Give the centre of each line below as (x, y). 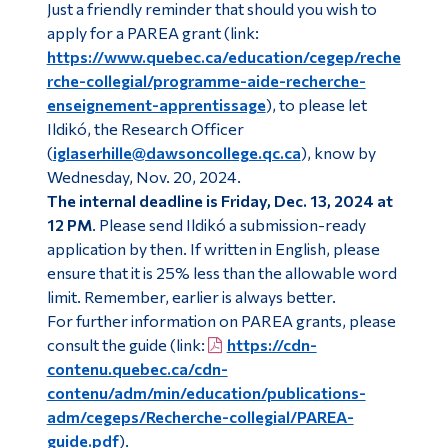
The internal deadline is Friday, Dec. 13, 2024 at (219, 201)
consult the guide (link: (127, 345)
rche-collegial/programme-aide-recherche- (206, 81)
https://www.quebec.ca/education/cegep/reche (223, 57)
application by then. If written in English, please (213, 249)
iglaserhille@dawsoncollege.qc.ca (176, 153)
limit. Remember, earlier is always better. (191, 297)
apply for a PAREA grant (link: (152, 33)
